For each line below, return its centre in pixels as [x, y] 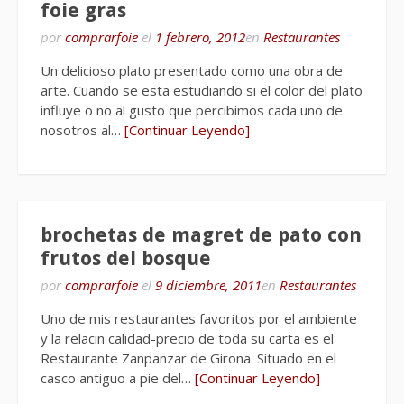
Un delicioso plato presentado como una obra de [192, 70]
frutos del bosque [126, 258]
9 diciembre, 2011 [208, 285]
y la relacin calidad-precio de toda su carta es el [187, 338]
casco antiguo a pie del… [118, 377]
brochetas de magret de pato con [201, 234]
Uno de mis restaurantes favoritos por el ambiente [199, 318]
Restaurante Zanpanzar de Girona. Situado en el [188, 358]
